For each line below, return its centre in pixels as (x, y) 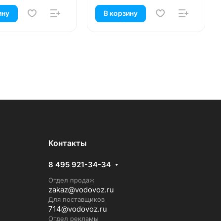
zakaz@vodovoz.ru (81, 190)
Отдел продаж (72, 180)
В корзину (121, 13)
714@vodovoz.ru (78, 209)
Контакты (68, 143)
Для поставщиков (76, 199)
